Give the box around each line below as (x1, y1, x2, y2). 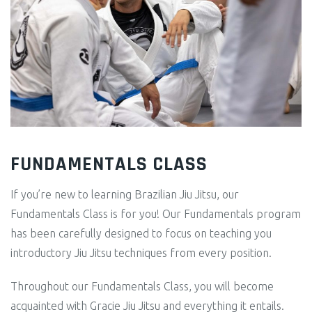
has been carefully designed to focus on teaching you (10, 226, 272, 240)
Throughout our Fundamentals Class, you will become (10, 279, 274, 292)
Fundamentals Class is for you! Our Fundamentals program (10, 207, 301, 220)
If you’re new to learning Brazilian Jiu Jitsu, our (10, 187, 239, 201)
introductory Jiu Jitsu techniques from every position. (10, 246, 272, 259)
